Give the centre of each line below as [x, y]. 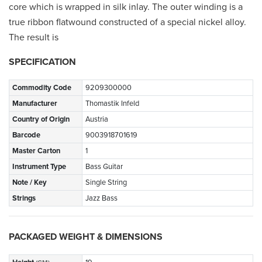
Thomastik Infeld [112, 103]
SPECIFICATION [42, 62]
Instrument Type [39, 166]
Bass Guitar [104, 166]
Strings [24, 198]
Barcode [26, 135]
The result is [34, 37]
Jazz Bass [101, 198]
